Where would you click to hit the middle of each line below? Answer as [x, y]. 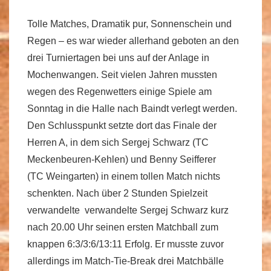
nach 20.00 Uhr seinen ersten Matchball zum [123, 227]
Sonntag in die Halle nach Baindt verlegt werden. [132, 109]
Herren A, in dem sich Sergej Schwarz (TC [118, 142]
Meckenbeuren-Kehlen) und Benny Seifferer [122, 159]
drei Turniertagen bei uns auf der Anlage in [118, 58]
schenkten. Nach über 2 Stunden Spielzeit [117, 193]
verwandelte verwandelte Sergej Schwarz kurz [128, 210]
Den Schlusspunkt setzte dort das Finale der [122, 126]
